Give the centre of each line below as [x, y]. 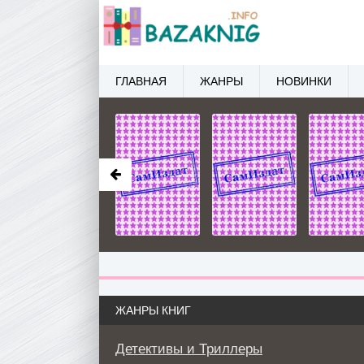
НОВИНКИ [304, 81]
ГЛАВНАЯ [141, 81]
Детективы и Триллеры [189, 349]
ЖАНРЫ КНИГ [153, 310]
